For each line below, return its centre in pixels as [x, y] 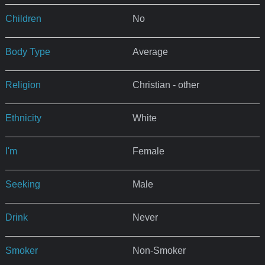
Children [23, 19]
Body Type [28, 52]
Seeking [22, 185]
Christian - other [166, 85]
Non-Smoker [159, 251]
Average [150, 52]
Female [148, 151]
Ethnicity [23, 118]
